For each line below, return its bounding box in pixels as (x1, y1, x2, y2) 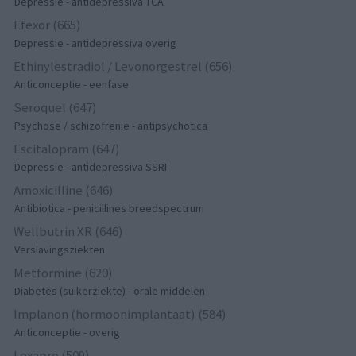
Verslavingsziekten (14, 242, 106, 257)
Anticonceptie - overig (14, 324, 121, 339)
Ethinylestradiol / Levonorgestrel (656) (14, 56, 234, 75)
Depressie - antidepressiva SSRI (14, 159, 168, 174)
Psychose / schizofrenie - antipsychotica (14, 118, 208, 133)
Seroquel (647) (14, 98, 98, 116)
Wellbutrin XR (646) (14, 222, 124, 240)
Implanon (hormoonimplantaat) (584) (14, 304, 227, 323)
